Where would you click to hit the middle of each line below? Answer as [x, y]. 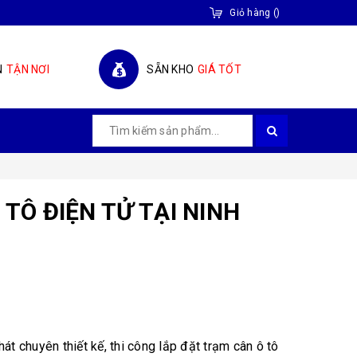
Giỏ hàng [250, 13]
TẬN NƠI [28, 69]
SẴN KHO [171, 69]
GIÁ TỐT [220, 69]
